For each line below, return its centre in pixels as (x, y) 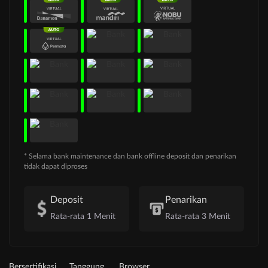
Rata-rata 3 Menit (198, 217)
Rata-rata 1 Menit (83, 217)
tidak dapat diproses (56, 167)
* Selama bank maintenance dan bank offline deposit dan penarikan (130, 156)
